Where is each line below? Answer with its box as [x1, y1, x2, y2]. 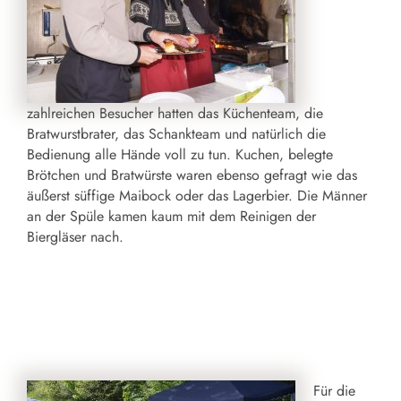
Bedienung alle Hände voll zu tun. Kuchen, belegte [27, 143, 333, 165]
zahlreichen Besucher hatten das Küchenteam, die [27, 102, 323, 124]
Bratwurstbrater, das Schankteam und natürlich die [27, 123, 326, 144]
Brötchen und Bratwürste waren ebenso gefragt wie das [27, 164, 357, 185]
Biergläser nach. [27, 226, 124, 247]
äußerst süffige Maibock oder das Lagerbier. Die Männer [27, 184, 367, 206]
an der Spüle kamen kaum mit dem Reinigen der [27, 205, 316, 226]
